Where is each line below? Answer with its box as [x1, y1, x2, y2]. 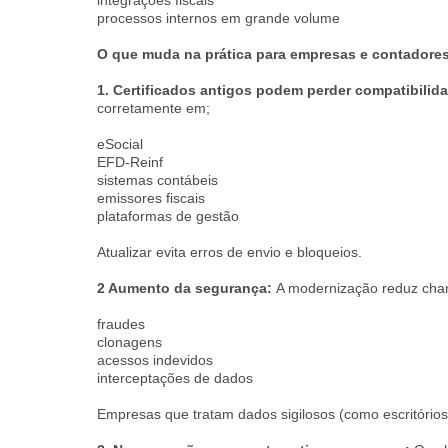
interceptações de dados [97, 370, 253, 386]
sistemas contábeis [97, 172, 218, 188]
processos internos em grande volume [97, 10, 340, 26]
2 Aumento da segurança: [97, 280, 276, 296]
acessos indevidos [97, 352, 213, 368]
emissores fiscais [97, 190, 205, 206]
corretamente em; [97, 100, 210, 116]
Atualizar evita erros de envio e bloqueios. [97, 244, 362, 260]
